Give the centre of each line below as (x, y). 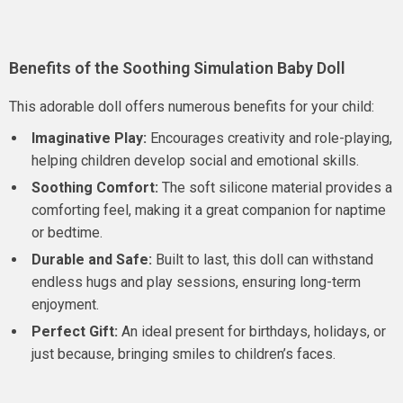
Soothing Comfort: (95, 188)
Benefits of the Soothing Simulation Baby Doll (177, 68)
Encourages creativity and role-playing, (269, 138)
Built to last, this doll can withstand (263, 260)
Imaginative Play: (89, 138)
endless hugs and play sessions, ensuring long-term (196, 282)
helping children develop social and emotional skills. (195, 161)
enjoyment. (65, 304)
